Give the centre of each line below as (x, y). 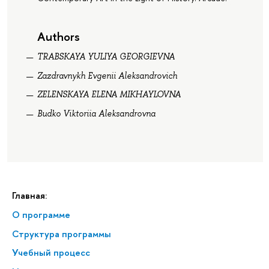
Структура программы (62, 234)
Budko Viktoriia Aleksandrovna (96, 113)
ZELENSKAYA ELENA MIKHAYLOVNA (109, 95)
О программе (41, 214)
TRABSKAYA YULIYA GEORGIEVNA (106, 57)
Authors (58, 36)
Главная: (29, 195)
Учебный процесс (51, 253)
